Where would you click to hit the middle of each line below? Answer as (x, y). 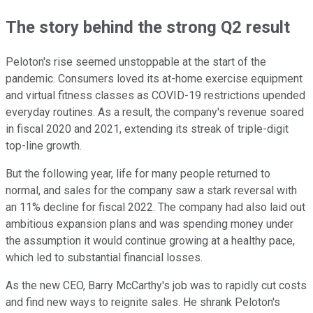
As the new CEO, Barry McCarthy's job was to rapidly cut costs (156, 285)
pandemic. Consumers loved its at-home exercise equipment (154, 78)
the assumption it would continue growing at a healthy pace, (150, 240)
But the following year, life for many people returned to (138, 173)
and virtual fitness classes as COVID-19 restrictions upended (155, 95)
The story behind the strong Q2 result (148, 27)
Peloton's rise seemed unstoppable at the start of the (136, 61)
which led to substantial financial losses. (104, 257)
